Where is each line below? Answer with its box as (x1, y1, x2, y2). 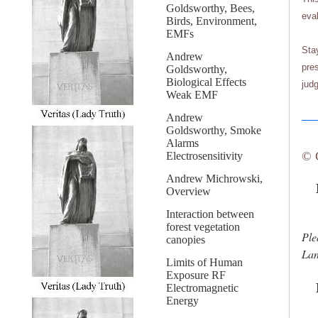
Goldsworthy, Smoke (166, 124, 261, 136)
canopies (166, 234, 205, 246)
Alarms (166, 137, 199, 149)
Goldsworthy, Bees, (166, 2, 255, 14)
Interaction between (166, 208, 254, 220)
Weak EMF (166, 89, 218, 101)
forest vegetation (166, 221, 240, 233)
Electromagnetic (166, 282, 238, 294)
